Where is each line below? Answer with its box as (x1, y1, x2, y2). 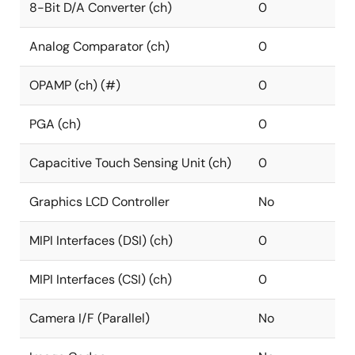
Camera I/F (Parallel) (29, 310, 150, 326)
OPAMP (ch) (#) (29, 77, 120, 94)
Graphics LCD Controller (29, 193, 170, 210)
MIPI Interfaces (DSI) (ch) (29, 232, 173, 249)
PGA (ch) (29, 116, 81, 132)
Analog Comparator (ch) (29, 38, 170, 55)
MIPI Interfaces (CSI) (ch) (29, 271, 172, 288)
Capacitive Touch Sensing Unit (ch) (29, 155, 231, 171)
